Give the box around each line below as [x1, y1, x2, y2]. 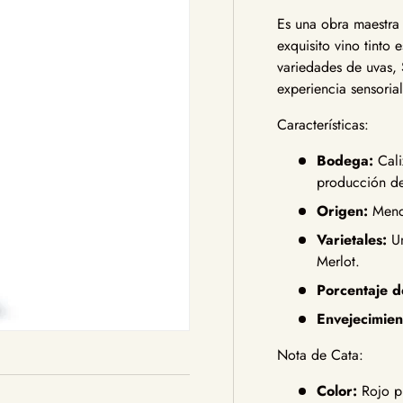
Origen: [317, 201, 369, 221]
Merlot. [317, 251, 361, 272]
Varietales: [317, 229, 388, 250]
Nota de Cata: [277, 345, 364, 365]
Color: [317, 381, 358, 401]
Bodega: [317, 150, 374, 171]
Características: [277, 114, 370, 135]
